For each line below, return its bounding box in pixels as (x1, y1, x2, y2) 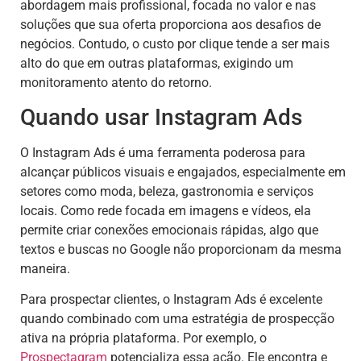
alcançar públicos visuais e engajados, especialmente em (20, 164, 346, 180)
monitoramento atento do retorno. (20, 74, 212, 90)
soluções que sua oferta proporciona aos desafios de (20, 16, 321, 32)
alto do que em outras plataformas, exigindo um (20, 55, 293, 71)
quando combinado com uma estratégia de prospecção (20, 311, 334, 327)
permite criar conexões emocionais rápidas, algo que (20, 222, 318, 238)
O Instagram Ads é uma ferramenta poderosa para (20, 144, 305, 160)
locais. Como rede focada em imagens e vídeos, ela (20, 202, 311, 218)
